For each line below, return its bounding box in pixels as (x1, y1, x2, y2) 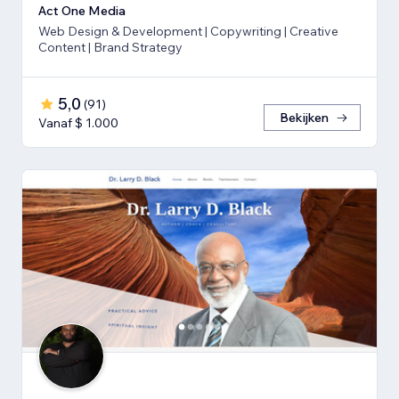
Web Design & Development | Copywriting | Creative (38, 22, 338, 39)
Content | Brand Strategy (38, 38, 183, 55)
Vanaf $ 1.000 (38, 114, 118, 131)
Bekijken (280, 109, 329, 126)
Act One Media (38, 2, 126, 19)
